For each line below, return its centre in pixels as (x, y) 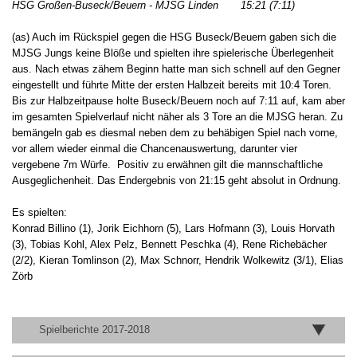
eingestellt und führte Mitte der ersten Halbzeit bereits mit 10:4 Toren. (172, 84)
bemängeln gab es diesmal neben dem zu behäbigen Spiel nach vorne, (175, 132)
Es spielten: (39, 212)
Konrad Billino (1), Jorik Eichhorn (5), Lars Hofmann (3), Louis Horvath (173, 228)
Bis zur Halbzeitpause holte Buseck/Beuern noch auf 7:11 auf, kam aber (178, 100)
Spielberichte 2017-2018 (95, 330)
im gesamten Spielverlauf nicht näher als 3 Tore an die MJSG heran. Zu (177, 116)
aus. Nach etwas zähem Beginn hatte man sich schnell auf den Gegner (176, 69)
